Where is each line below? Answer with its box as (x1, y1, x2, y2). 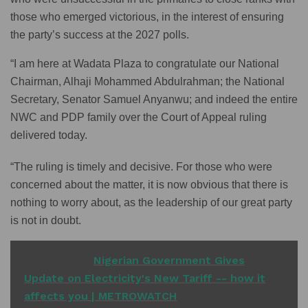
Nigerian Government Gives (93, 254, 245, 267)
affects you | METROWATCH (24, 289, 177, 303)
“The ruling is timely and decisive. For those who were (10, 161, 272, 173)
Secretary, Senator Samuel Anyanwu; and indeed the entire (10, 93, 298, 106)
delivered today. (10, 129, 87, 142)
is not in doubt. (10, 214, 81, 227)
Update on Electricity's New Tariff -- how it (24, 272, 265, 285)
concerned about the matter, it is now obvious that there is (10, 179, 288, 191)
